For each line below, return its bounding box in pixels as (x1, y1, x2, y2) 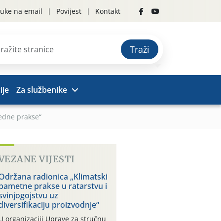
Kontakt (95, 6, 120, 16)
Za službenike (16, 84, 68, 95)
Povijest (56, 6, 81, 16)
